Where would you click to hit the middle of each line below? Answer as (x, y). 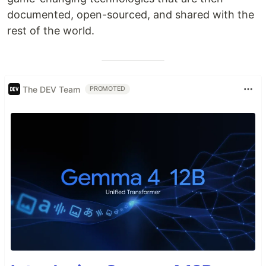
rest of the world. (51, 31)
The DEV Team (51, 89)
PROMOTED (108, 89)
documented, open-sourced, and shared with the (131, 15)
